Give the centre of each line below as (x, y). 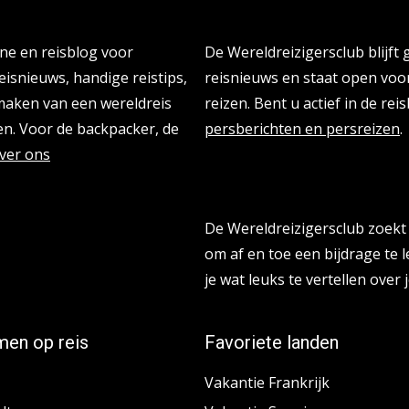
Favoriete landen (272, 343)
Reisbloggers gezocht (294, 185)
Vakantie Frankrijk (267, 383)
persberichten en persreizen (302, 129)
